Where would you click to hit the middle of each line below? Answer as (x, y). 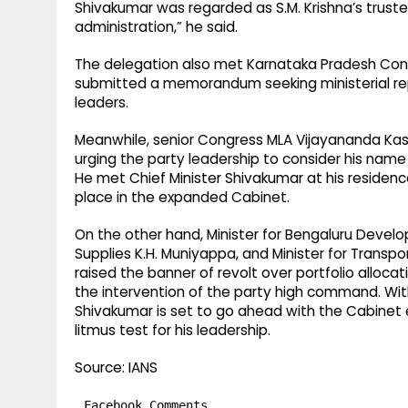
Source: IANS (116, 368)
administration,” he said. (156, 27)
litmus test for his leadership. (173, 331)
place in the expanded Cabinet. (182, 198)
